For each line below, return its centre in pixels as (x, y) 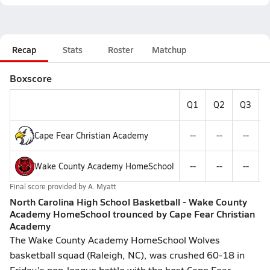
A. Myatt (102, 186)
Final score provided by (49, 186)
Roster (121, 49)
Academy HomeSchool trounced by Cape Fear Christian (132, 214)
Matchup (169, 49)
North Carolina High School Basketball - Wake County (128, 202)
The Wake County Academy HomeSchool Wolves (115, 240)
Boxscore (31, 78)
